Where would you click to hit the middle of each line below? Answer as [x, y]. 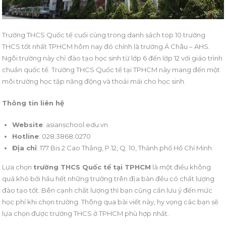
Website [28, 125]
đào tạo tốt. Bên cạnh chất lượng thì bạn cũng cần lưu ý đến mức [107, 190]
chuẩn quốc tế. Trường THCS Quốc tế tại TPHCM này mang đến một [111, 70]
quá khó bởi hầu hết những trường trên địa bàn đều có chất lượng [108, 179]
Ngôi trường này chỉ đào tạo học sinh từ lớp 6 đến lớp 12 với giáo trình [112, 58]
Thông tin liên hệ [33, 103]
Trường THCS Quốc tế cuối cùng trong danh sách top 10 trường [104, 35]
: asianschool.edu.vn [76, 125]
